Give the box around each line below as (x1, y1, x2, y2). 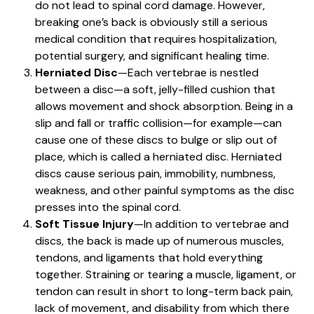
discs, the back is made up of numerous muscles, (35, 233, 284, 248)
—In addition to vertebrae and (134, 216, 289, 231)
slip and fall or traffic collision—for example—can (35, 115, 282, 130)
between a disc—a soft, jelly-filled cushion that (35, 81, 275, 97)
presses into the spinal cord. (35, 199, 181, 214)
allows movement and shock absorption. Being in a (35, 98, 293, 114)
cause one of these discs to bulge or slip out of (35, 132, 277, 147)
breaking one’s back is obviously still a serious (35, 14, 268, 29)
